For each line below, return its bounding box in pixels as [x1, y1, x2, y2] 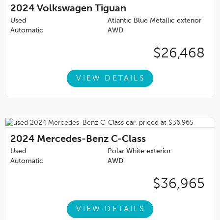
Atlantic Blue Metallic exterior [108, 17, 201, 25]
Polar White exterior [108, 148, 171, 155]
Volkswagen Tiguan [37, 4, 126, 14]
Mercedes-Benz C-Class [37, 135, 146, 145]
